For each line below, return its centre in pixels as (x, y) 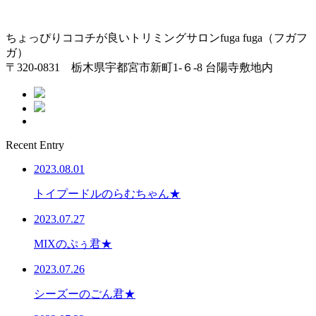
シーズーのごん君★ (85, 293)
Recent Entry (35, 145)
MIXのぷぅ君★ (73, 243)
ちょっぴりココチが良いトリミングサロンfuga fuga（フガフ (157, 37)
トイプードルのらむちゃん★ (107, 193)
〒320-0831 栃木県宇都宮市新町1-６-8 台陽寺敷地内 (139, 67)
